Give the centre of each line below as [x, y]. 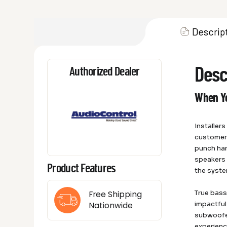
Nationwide [110, 205]
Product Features [82, 169]
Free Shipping [115, 194]
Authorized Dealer [104, 72]
